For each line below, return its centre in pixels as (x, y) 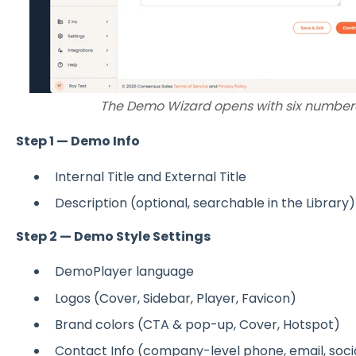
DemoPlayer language (124, 272)
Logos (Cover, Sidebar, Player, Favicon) (175, 298)
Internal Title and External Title (150, 176)
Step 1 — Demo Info (77, 141)
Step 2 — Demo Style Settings (113, 236)
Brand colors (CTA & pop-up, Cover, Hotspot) (197, 324)
